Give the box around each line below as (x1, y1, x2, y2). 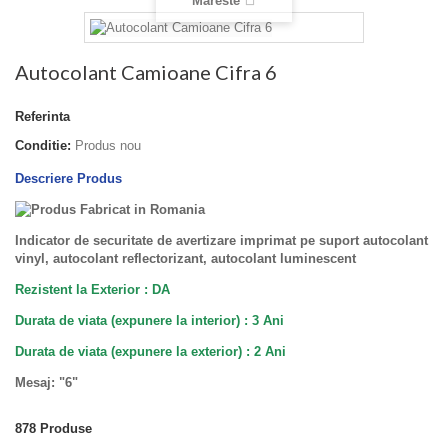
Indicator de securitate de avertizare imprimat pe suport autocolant (15, 233, 428, 249)
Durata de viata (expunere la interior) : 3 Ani (15, 313, 284, 329)
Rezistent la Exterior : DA (15, 282, 170, 298)
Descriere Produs (15, 170, 122, 186)
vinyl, (15, 251, 53, 267)
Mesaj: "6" (15, 375, 78, 391)
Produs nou (75, 137, 141, 153)
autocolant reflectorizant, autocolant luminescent (53, 251, 356, 267)
